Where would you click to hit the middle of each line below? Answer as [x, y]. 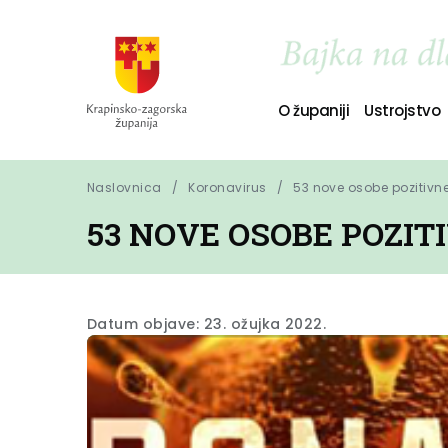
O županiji [313, 110]
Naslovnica [124, 187]
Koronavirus [227, 187]
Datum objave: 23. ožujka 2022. [207, 324]
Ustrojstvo [402, 110]
